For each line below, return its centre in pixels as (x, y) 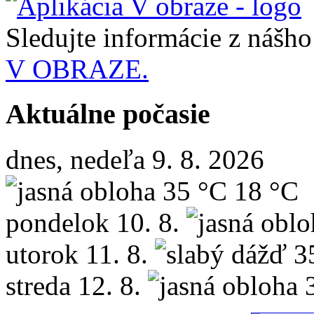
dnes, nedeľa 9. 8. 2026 (135, 160)
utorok (42, 254)
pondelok (57, 223)
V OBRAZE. (77, 69)
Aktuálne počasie (108, 114)
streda (38, 286)
